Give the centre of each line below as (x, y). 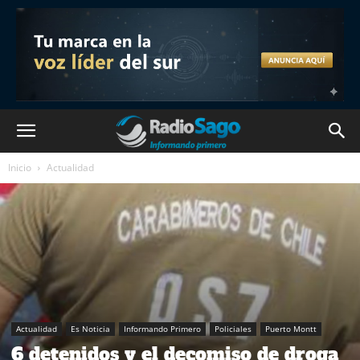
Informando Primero (162, 328)
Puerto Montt (291, 328)
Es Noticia (90, 328)
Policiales (233, 328)
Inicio (20, 168)
